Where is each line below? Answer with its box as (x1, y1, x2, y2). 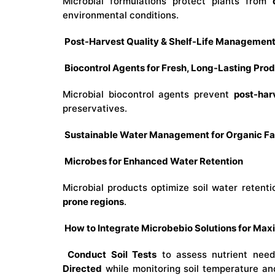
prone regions (63, 196, 124, 208)
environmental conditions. (63, 9, 179, 21)
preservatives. (63, 103, 127, 115)
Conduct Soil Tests (68, 249, 157, 261)
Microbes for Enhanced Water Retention (63, 155, 243, 168)
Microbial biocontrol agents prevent (63, 88, 234, 101)
